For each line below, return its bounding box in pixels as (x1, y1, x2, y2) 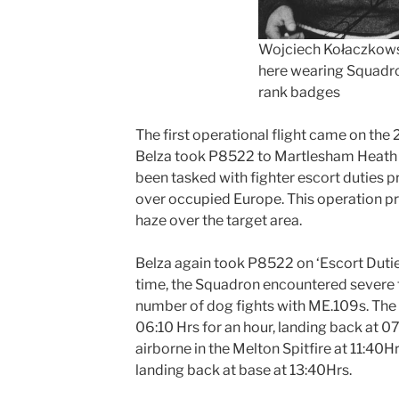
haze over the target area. (134, 212, 307, 230)
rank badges (257, 84, 340, 102)
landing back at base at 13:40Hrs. (134, 362, 352, 379)
